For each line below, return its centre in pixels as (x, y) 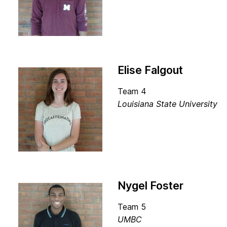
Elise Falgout (150, 70)
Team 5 (132, 207)
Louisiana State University (167, 104)
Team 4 (132, 91)
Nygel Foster (150, 185)
